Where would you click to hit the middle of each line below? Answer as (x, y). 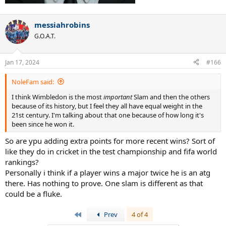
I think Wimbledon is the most (58, 97)
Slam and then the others (172, 97)
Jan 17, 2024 (22, 62)
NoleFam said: (33, 81)
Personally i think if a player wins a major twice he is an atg (108, 173)
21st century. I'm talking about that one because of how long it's (108, 115)
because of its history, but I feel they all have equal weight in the (107, 106)
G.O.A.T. (45, 36)
